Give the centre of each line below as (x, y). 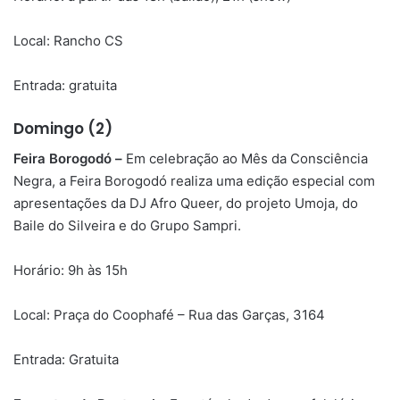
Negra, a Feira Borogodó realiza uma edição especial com (194, 180)
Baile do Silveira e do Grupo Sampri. (127, 225)
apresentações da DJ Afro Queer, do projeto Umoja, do (186, 203)
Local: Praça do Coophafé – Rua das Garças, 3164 (169, 314)
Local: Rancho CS (68, 41)
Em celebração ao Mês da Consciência (245, 158)
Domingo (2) (63, 129)
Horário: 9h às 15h (71, 270)
